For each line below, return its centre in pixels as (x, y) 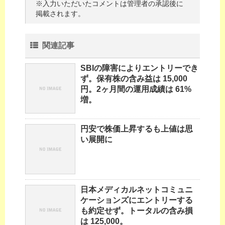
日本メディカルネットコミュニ (137, 190)
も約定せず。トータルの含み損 (137, 211)
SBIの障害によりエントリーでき (139, 68)
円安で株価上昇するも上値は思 (137, 129)
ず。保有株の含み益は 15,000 (134, 79)
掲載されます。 (60, 14)
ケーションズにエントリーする (137, 200)
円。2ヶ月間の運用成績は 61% (136, 89)
